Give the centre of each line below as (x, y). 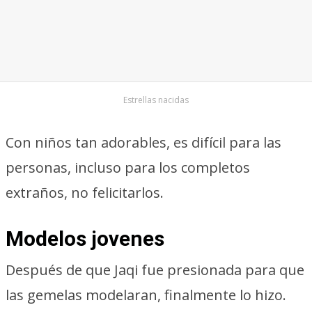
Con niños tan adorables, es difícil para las (143, 142)
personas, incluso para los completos (128, 167)
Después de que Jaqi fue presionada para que (155, 270)
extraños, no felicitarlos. (85, 193)
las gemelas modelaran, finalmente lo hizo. (146, 295)
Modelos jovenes (85, 239)
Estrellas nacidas (156, 100)
